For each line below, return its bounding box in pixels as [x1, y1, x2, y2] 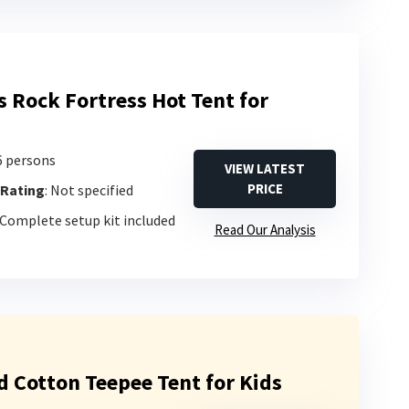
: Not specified [45, 180, 133, 199]
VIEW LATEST [225, 159, 305, 177]
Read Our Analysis [214, 220, 316, 238]
